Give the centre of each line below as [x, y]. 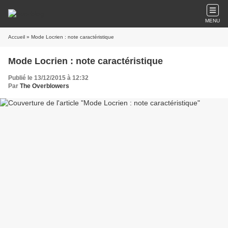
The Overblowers [45, 86]
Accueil [17, 37]
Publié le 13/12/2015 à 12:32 [48, 78]
